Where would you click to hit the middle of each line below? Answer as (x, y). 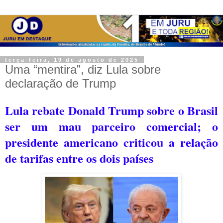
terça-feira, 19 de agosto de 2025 (72, 59)
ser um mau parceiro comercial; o (111, 126)
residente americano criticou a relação (115, 142)
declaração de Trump (60, 83)
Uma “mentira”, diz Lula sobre (83, 69)
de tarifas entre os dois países (79, 158)
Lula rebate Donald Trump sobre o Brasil (111, 110)
